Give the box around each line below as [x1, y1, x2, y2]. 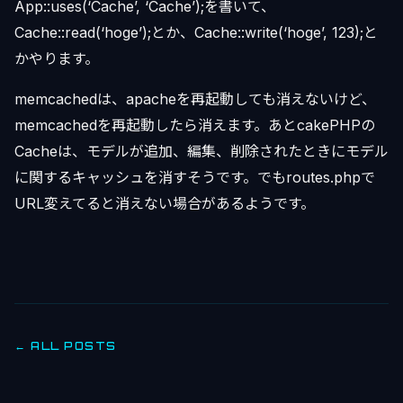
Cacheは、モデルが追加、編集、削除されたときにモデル [14, 142, 389, 161]
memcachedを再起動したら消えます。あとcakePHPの [14, 116, 375, 135]
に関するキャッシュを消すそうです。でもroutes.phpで [14, 168, 375, 187]
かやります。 [14, 49, 99, 68]
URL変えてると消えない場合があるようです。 [14, 194, 315, 213]
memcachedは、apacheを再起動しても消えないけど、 [14, 90, 376, 109]
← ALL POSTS [14, 339, 117, 354]
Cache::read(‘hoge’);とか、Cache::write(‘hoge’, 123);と [14, 23, 378, 42]
